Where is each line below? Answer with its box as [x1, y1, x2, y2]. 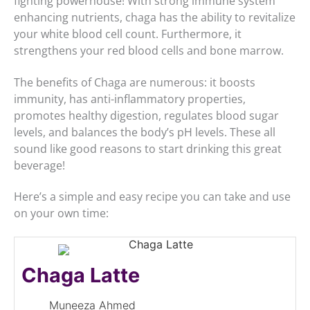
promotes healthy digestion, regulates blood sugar [14, 107, 279, 123]
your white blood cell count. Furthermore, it [14, 26, 241, 42]
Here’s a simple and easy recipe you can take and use [14, 189, 291, 205]
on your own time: [14, 206, 109, 221]
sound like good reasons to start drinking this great [14, 140, 282, 156]
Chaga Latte [21, 262, 140, 287]
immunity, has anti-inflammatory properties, [14, 91, 246, 107]
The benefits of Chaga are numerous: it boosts [14, 74, 255, 90]
